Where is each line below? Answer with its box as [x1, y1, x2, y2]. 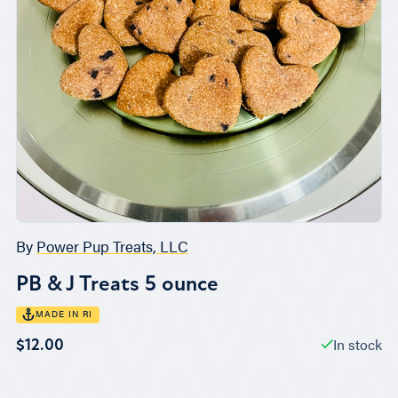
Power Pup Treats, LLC [36, 235, 188, 257]
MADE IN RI [36, 306, 93, 320]
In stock [333, 333, 382, 354]
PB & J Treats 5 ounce [16, 270, 219, 297]
